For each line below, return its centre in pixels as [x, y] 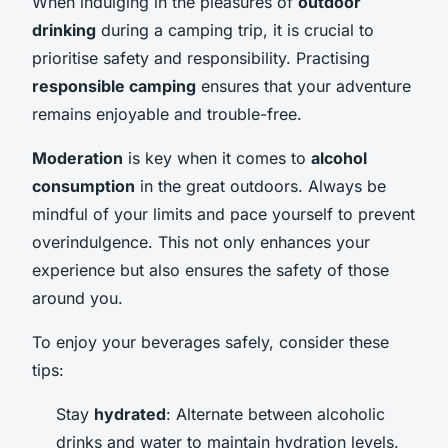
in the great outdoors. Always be [260, 185]
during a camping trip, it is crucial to [235, 29]
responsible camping [114, 85]
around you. [77, 297]
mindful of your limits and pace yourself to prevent [223, 213]
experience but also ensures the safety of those [210, 269]
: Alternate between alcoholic [275, 413]
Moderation [77, 157]
